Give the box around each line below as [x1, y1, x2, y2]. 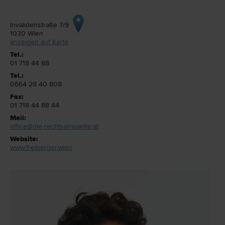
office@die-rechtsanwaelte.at [10, 122, 98, 131]
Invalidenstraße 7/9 [10, 21, 69, 30]
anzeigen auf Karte [10, 38, 68, 47]
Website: [10, 135, 38, 144]
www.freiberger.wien [10, 143, 72, 152]
